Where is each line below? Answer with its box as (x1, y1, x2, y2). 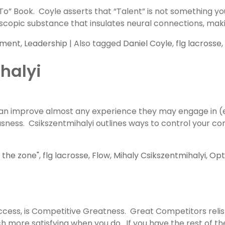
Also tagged (74, 38, 123, 49)
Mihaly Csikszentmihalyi (114, 150, 206, 161)
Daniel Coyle (123, 38, 172, 49)
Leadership (24, 38, 67, 49)
